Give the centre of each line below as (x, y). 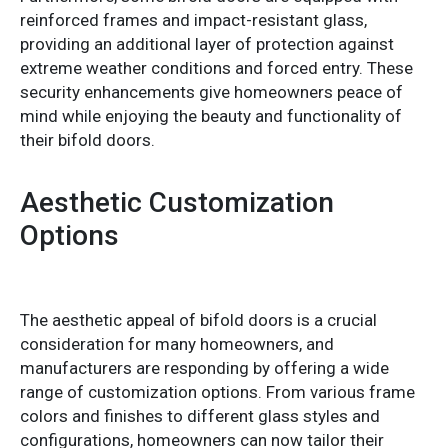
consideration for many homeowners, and (177, 343)
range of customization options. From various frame (217, 391)
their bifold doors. (87, 139)
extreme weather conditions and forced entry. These (216, 67)
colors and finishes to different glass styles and (200, 415)
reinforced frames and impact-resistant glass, (193, 19)
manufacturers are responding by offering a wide (204, 367)
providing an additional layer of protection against (207, 43)
